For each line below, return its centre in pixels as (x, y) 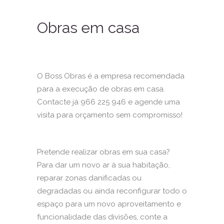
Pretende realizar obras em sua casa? (103, 152)
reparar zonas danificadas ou (89, 178)
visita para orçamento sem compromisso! (110, 115)
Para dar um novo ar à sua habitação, (103, 165)
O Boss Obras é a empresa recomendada (111, 76)
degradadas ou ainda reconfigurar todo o (112, 191)
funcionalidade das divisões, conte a (102, 217)
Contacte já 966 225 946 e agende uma (108, 102)
